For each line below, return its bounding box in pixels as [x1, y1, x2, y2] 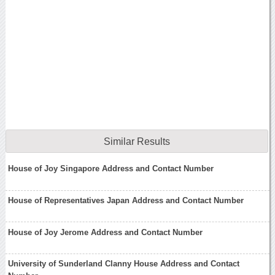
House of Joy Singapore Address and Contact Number [8, 164, 214, 174]
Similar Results [103, 136, 170, 147]
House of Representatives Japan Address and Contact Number [8, 196, 244, 205]
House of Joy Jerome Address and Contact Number [8, 227, 203, 237]
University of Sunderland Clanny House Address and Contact [8, 259, 240, 269]
